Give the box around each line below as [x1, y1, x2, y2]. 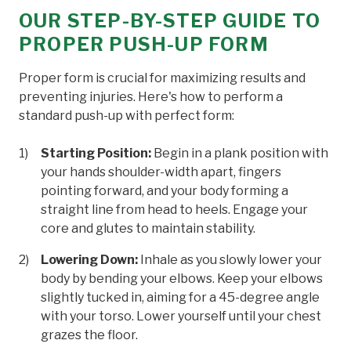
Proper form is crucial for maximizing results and [19, 70, 306, 85]
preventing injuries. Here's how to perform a [19, 89, 283, 104]
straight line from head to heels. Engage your [41, 201, 308, 217]
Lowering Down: [41, 251, 138, 267]
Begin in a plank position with [151, 145, 328, 161]
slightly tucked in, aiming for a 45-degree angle [41, 289, 320, 305]
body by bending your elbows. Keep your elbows [41, 270, 323, 286]
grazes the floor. [41, 327, 138, 342]
